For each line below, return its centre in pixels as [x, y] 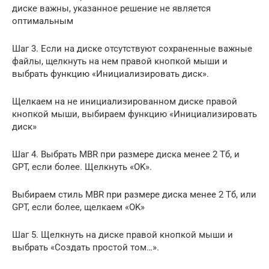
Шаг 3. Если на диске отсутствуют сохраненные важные [132, 48]
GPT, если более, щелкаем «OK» [78, 207]
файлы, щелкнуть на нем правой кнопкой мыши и [120, 61]
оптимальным [43, 21]
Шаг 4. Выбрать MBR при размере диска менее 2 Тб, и [126, 154]
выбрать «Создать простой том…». [86, 247]
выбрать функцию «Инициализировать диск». [110, 74]
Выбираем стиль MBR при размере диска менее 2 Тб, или [134, 194]
